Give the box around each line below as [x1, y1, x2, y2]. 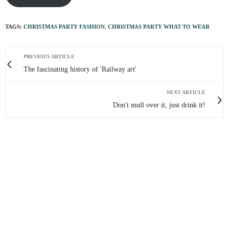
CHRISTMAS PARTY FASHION [24, 24, 105, 30]
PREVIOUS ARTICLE [24, 54, 75, 60]
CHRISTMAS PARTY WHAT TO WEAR [108, 24, 210, 30]
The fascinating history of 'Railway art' [24, 65, 136, 74]
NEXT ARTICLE [167, 89, 205, 96]
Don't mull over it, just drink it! [113, 101, 205, 109]
